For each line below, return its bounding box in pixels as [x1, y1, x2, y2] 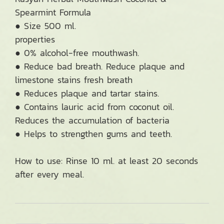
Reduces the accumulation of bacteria [15, 113, 169, 127]
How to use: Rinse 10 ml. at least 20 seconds [15, 154, 198, 167]
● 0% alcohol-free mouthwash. [15, 46, 139, 59]
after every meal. [15, 167, 84, 181]
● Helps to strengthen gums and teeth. [15, 127, 172, 140]
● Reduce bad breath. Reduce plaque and [15, 59, 184, 73]
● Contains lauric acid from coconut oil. [15, 100, 174, 113]
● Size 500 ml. [15, 19, 76, 32]
